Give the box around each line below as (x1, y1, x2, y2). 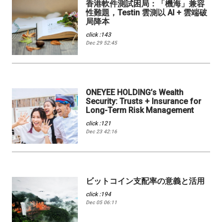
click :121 (86, 120, 111, 127)
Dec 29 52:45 (86, 39, 117, 46)
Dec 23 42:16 (86, 128, 117, 135)
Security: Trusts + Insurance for (86, 97, 202, 107)
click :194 (86, 191, 111, 198)
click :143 (86, 31, 111, 38)
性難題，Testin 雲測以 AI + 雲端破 (86, 7, 208, 17)
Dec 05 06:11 (86, 199, 117, 206)
